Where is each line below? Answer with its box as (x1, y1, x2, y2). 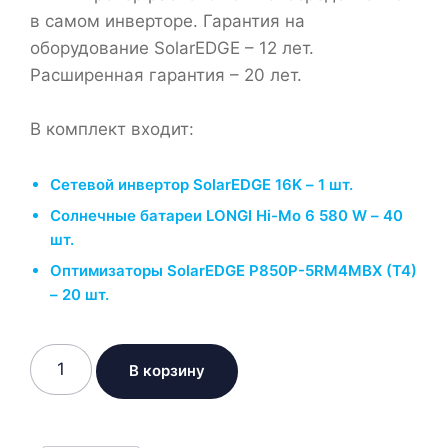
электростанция (29, 419, 165, 440)
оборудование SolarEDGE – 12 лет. (30, 37, 314, 58)
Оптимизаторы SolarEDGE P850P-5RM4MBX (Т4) (50, 260, 417, 280)
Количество (29, 344, 127, 365)
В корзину (128, 360, 205, 380)
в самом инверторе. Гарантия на (30, 10, 305, 31)
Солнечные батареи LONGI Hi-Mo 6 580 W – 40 (50, 205, 403, 225)
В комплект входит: (30, 118, 194, 139)
